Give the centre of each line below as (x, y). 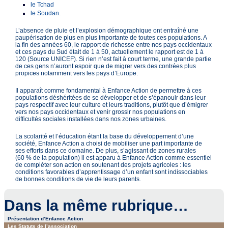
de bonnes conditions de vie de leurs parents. (78, 179)
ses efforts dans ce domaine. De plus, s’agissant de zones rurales (106, 151)
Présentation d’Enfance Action (45, 219)
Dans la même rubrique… (96, 206)
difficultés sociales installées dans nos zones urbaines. (91, 119)
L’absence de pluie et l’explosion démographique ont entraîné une (107, 31)
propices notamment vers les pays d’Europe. (77, 74)
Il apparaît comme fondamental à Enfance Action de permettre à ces (109, 91)
